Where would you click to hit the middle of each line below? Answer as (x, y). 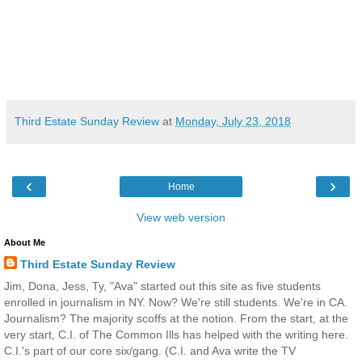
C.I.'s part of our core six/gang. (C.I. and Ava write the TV (150, 350)
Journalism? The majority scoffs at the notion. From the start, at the (176, 318)
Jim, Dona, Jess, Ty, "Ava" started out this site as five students (162, 286)
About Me (25, 242)
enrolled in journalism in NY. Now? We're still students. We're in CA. (176, 302)
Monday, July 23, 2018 (233, 121)
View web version (181, 217)
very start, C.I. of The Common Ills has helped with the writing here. (176, 334)
